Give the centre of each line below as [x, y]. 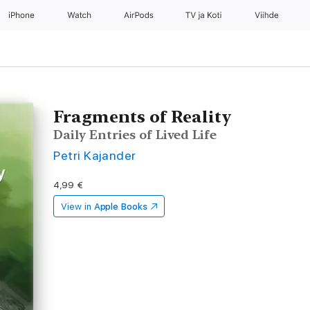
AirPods [139, 15]
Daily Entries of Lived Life [135, 135]
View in [76, 207]
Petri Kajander [95, 155]
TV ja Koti [205, 15]
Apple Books [120, 207]
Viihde [267, 15]
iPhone [22, 15]
